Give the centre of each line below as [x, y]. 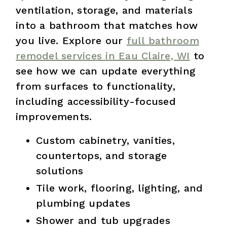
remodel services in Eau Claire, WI [103, 55]
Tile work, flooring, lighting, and [120, 188]
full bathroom [163, 40]
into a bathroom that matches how [107, 25]
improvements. [54, 116]
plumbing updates [83, 203]
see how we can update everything [106, 71]
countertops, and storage [102, 155]
